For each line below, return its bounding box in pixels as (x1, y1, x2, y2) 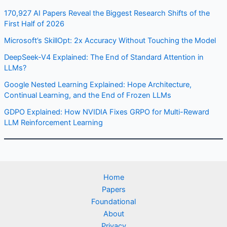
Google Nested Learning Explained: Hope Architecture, (4, 80, 192, 90)
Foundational (91, 197, 136, 206)
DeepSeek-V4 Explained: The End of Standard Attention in (4, 53, 204, 62)
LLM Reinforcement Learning (4, 118, 103, 128)
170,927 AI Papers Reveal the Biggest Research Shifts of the (4, 9, 210, 18)
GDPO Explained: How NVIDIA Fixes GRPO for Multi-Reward (4, 107, 209, 117)
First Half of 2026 (4, 19, 64, 29)
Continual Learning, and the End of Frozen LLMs (4, 91, 171, 100)
